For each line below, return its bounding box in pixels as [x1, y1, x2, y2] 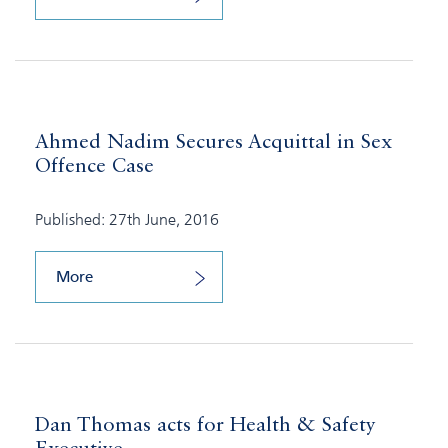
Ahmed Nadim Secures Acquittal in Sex [35, 133, 392, 154]
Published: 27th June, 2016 [35, 209, 219, 230]
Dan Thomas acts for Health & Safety [35, 416, 376, 437]
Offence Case [35, 157, 154, 178]
